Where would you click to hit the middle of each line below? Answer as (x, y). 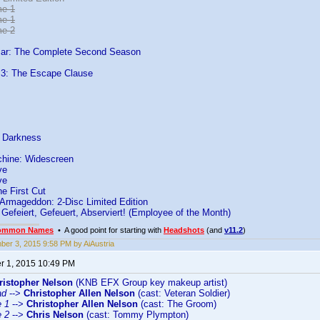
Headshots (184, 230)
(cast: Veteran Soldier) (182, 293)
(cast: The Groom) (177, 304)
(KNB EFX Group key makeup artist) (150, 282)
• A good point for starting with (109, 230)
